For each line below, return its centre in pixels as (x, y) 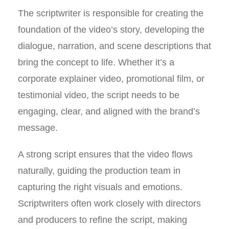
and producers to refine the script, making (102, 220)
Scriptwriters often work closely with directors (109, 203)
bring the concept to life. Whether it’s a (96, 62)
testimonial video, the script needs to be (99, 95)
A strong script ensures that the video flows (105, 154)
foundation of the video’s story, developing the (111, 30)
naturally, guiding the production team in (99, 171)
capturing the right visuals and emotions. (100, 187)
